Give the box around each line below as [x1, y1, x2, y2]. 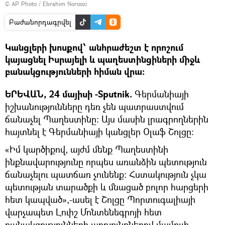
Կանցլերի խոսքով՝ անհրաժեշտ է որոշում [5, 41, 183, 54]
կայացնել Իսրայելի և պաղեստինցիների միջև [5, 53, 200, 66]
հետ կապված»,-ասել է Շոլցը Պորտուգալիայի [5, 193, 195, 205]
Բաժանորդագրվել [9, 17, 71, 27]
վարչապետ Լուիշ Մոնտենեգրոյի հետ [5, 205, 162, 218]
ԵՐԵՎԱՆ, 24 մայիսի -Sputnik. [5, 87, 135, 100]
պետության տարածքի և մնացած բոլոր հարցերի [5, 180, 208, 193]
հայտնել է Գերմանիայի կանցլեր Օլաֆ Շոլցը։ [5, 125, 194, 138]
